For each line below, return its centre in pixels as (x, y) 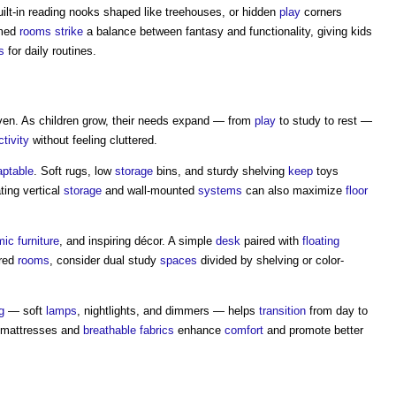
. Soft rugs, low (74, 171)
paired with (271, 241)
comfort (244, 330)
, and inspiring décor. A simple (137, 241)
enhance (199, 330)
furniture (38, 241)
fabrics (157, 330)
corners (321, 12)
